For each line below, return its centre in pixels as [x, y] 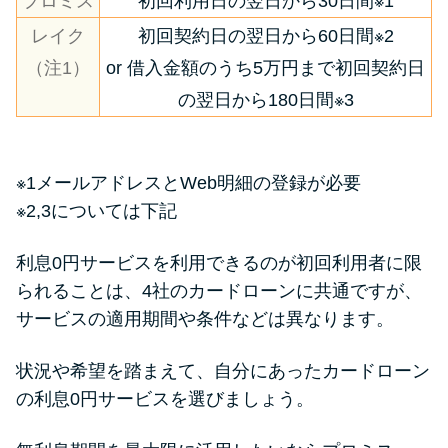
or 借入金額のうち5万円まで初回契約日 [265, 68]
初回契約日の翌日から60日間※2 [265, 36]
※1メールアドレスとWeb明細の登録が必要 [188, 182]
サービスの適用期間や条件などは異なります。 [205, 318]
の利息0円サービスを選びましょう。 [165, 398]
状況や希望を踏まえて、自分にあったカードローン [223, 370]
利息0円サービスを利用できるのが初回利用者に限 [219, 262]
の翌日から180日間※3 [265, 100]
